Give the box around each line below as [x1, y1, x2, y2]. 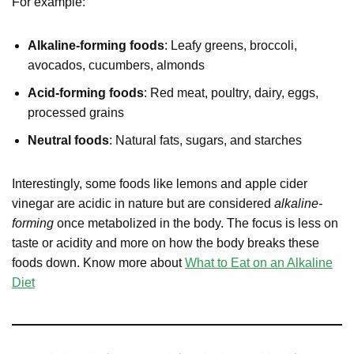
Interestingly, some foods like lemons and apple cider [12, 176, 307, 190]
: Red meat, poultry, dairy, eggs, [144, 85, 318, 100]
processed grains [28, 105, 124, 119]
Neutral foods [28, 133, 109, 147]
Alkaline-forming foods [28, 38, 164, 52]
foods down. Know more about [12, 255, 185, 269]
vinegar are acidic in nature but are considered [12, 196, 274, 210]
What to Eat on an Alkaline [185, 255, 333, 269]
